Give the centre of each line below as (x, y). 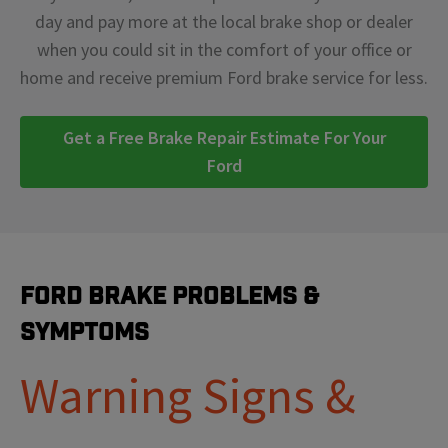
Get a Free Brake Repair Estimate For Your (224, 138)
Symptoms (84, 331)
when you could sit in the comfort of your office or (224, 50)
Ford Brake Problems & (169, 295)
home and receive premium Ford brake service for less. (224, 78)
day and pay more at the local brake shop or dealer (224, 22)
